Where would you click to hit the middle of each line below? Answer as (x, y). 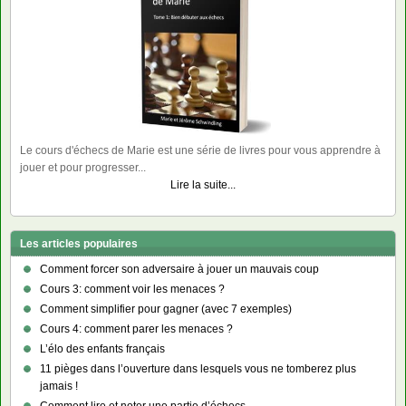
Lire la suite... (203, 185)
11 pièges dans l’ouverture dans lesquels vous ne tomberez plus (198, 369)
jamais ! (59, 387)
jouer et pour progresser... (83, 168)
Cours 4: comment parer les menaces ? (136, 329)
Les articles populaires (79, 244)
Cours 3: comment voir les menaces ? (132, 290)
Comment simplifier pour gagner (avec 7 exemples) (166, 309)
